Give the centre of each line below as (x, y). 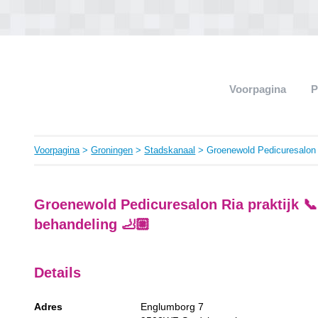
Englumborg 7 (172, 306)
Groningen (112, 150)
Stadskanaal (170, 150)
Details (58, 273)
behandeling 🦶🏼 (92, 224)
